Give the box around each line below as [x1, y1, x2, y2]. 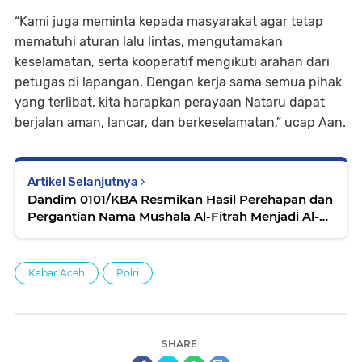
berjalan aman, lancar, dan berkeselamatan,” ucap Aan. [15, 114, 346, 130]
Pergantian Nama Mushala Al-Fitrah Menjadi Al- [27, 208, 319, 224]
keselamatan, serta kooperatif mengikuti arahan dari [15, 53, 330, 69]
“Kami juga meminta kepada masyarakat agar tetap [15, 13, 323, 29]
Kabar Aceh [28, 266, 85, 279]
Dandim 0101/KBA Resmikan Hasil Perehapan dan [27, 191, 333, 207]
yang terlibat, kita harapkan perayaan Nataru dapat [15, 94, 325, 110]
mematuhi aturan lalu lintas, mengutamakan [15, 33, 283, 49]
